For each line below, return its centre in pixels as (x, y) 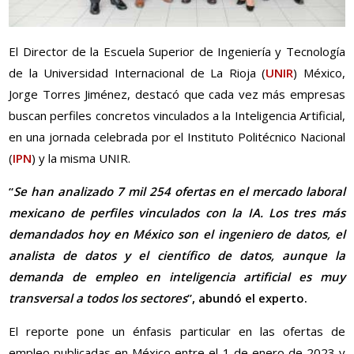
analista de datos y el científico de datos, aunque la (177, 256)
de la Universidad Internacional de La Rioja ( (137, 73)
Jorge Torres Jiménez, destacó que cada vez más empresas (177, 94)
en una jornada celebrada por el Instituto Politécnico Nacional (177, 137)
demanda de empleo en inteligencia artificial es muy (177, 277)
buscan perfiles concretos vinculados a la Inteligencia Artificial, (177, 116)
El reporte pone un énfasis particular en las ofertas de (177, 331)
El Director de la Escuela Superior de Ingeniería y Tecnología (177, 52)
